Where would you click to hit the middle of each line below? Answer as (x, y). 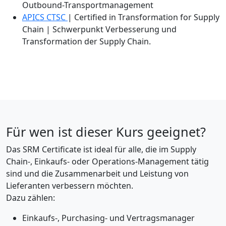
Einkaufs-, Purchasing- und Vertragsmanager (108, 218)
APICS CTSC (45, 17)
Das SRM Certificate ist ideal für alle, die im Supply (101, 150)
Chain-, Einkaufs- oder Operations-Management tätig (107, 162)
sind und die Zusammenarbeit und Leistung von (97, 174)
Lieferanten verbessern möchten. (70, 186)
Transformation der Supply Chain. (88, 42)
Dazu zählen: (31, 198)
